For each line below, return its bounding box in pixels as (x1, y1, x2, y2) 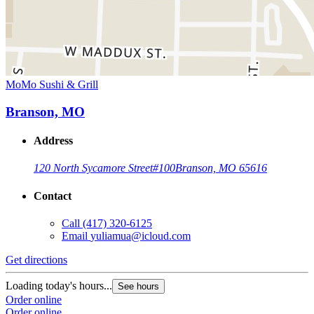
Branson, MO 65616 (175, 162, 267, 175)
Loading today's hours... (6, 279, 112, 292)
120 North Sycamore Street (34, 162, 153, 175)
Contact (34, 189, 71, 202)
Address (34, 135, 73, 147)
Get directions (6, 253, 67, 266)
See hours (118, 280, 159, 292)
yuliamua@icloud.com (90, 229, 191, 242)
